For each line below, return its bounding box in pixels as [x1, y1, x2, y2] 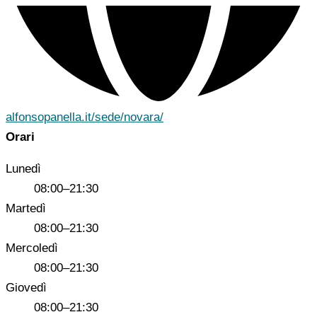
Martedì [6, 202, 46, 216]
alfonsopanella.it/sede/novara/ [6, 110, 163, 125]
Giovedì [6, 281, 47, 295]
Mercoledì [6, 241, 58, 255]
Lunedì [6, 162, 41, 176]
